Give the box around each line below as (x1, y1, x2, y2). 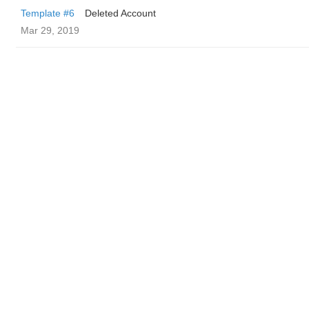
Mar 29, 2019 (21, 25, 79, 36)
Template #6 (21, 8, 74, 19)
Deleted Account (85, 8, 156, 19)
